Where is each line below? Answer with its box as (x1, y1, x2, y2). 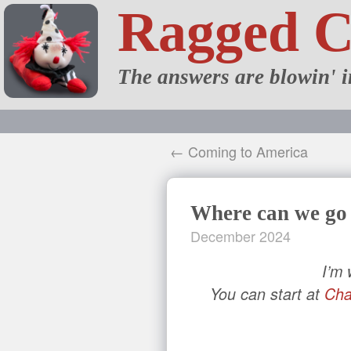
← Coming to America (170, 141, 308, 161)
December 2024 (190, 226, 291, 246)
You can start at (210, 283, 324, 305)
